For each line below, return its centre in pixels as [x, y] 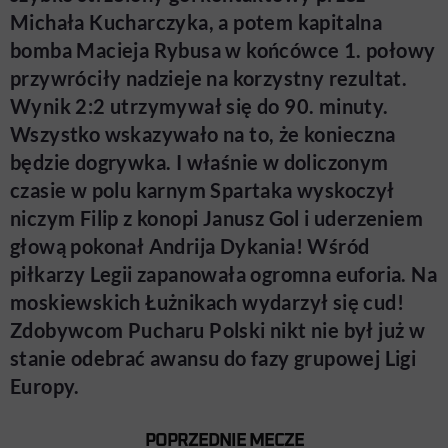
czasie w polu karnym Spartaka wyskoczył [202, 190]
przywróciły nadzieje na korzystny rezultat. [209, 78]
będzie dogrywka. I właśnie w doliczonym [199, 162]
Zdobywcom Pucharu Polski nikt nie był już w [218, 330]
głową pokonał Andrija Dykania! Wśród [190, 246]
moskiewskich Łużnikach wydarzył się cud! [207, 302]
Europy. [45, 386]
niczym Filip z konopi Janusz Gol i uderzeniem [216, 218]
